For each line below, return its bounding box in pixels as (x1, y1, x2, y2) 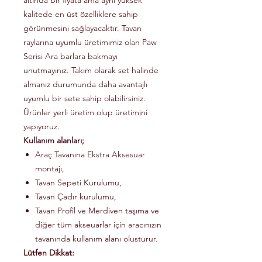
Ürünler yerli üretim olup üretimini (23, 107, 147, 118)
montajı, (35, 163, 64, 174)
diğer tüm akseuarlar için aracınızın (35, 219, 161, 230)
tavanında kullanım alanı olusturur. (35, 233, 158, 244)
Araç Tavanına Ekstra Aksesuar (35, 149, 145, 160)
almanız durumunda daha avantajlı (23, 79, 147, 90)
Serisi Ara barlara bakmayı (23, 51, 118, 62)
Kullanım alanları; (23, 135, 84, 146)
